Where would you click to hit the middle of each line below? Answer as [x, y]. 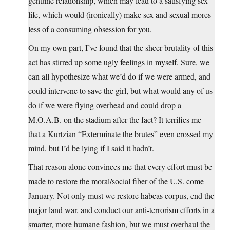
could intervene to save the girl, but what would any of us [120, 91]
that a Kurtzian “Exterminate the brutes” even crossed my [121, 134]
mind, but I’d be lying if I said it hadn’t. [91, 148]
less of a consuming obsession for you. [90, 29]
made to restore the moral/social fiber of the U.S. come [116, 181]
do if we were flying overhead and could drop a [105, 105]
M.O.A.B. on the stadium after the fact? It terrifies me [115, 120]
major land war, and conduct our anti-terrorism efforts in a [121, 210]
